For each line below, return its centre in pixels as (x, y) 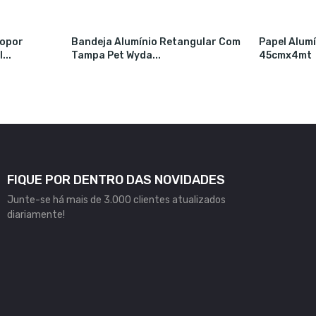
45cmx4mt (286, 56)
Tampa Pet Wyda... (116, 56)
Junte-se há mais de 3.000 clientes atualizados (116, 200)
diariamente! (36, 214)
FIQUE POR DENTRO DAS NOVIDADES (116, 180)
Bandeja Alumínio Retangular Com (156, 42)
